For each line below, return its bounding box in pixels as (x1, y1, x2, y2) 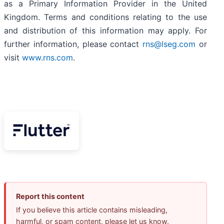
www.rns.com (22, 52, 73, 63)
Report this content (16, 192, 84, 201)
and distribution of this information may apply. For (4, 25, 207, 36)
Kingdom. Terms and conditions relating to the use (4, 12, 207, 22)
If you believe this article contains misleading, (16, 205, 167, 214)
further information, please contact (4, 39, 143, 49)
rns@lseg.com (142, 39, 196, 49)
